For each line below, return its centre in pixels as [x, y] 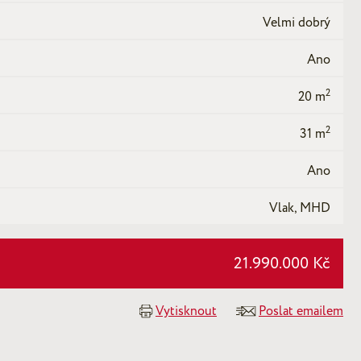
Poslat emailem [301, 311]
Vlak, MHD [300, 207]
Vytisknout [186, 311]
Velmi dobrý [297, 22]
